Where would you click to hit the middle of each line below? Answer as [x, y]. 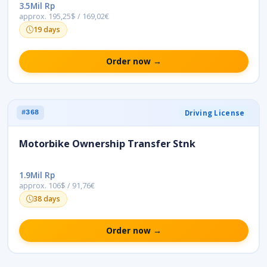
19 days [46, 30]
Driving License [215, 113]
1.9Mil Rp [37, 175]
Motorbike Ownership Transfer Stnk [107, 144]
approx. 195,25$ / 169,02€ [64, 17]
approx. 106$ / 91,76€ [57, 186]
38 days [46, 199]
